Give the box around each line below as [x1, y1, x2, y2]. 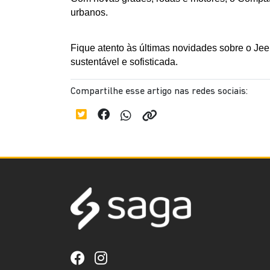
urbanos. [71, 7, 108, 18]
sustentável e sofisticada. [71, 57, 178, 67]
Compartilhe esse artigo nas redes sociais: [71, 87, 248, 97]
